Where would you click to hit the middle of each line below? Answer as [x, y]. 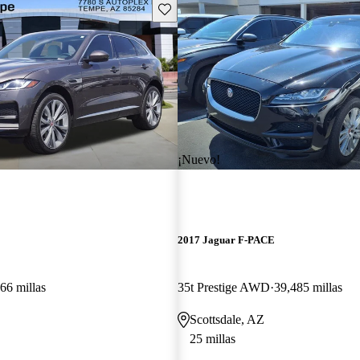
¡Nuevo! [198, 159]
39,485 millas [308, 287]
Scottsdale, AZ [227, 319]
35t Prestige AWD [223, 287]
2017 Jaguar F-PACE [226, 239]
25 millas [212, 338]
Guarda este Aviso [200, 8]
